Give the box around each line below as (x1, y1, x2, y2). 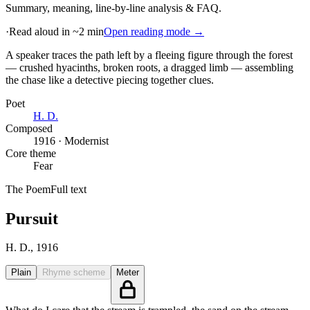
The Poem (6, 183, 51, 195)
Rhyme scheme (42, 267, 105, 278)
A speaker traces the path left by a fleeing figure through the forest (6, 48, 293, 61)
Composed (6, 122, 53, 134)
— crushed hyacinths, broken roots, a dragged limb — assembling (6, 61, 293, 73)
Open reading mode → (104, 25, 204, 37)
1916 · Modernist (33, 134, 109, 147)
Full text (51, 183, 86, 195)
